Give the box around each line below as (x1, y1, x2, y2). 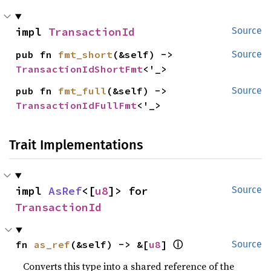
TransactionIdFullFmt (16, 99, 137, 111)
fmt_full (58, 85, 107, 97)
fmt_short (58, 48, 113, 60)
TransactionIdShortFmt (16, 63, 143, 75)
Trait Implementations (9, 137, 143, 153)
